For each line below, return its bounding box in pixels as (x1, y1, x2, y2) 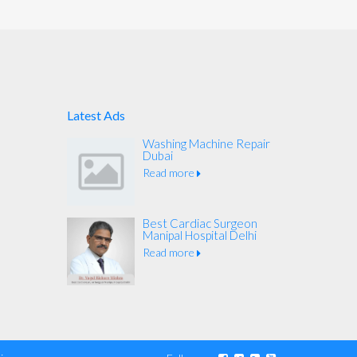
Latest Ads (66, 108, 125, 123)
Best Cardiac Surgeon (142, 216, 257, 230)
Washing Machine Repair (142, 136, 270, 151)
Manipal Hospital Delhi (142, 228, 257, 242)
